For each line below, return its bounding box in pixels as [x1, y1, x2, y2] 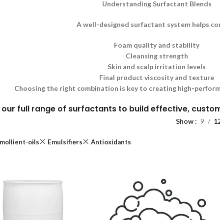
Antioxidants [90, 138, 131, 146]
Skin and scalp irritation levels [108, 62, 206, 71]
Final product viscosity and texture [99, 73, 215, 82]
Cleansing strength [125, 52, 188, 60]
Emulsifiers [47, 138, 82, 146]
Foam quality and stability [114, 41, 200, 49]
